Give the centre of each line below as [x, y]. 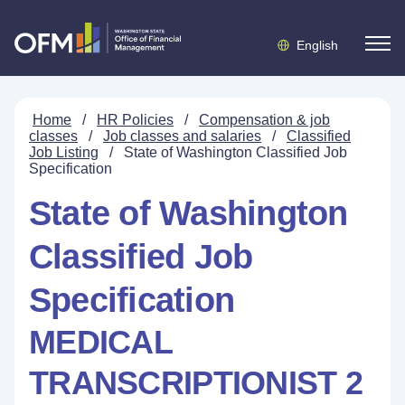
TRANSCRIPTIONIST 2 [196, 383]
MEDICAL [100, 342]
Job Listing [64, 152]
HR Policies [135, 120]
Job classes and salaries [182, 136]
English [317, 45]
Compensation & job [264, 120]
